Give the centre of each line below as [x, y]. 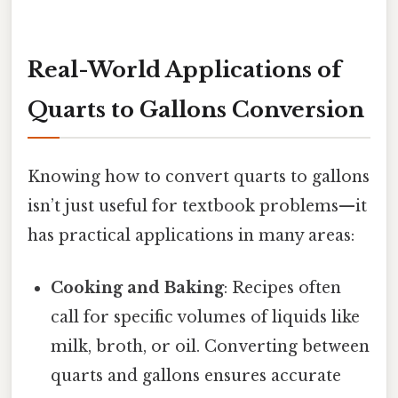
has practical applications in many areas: [191, 235]
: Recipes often [283, 287]
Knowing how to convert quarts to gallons [199, 176]
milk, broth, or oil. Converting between [211, 346]
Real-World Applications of [184, 70]
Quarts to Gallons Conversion [196, 110]
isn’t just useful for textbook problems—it [197, 206]
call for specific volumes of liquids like [206, 317]
